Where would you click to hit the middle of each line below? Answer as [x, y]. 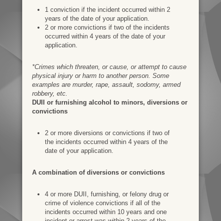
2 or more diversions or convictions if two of [107, 133]
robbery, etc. [50, 93]
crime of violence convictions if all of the [102, 203]
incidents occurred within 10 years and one [106, 212]
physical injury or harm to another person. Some [100, 75]
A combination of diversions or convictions [98, 172]
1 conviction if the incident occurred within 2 [107, 9]
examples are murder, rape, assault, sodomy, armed [106, 84]
